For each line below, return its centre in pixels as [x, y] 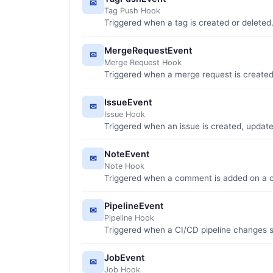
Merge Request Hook [143, 62]
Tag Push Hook [132, 10]
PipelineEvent [134, 205]
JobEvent [124, 257]
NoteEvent [127, 154]
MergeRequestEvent [148, 50]
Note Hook [124, 166]
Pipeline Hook [129, 218]
